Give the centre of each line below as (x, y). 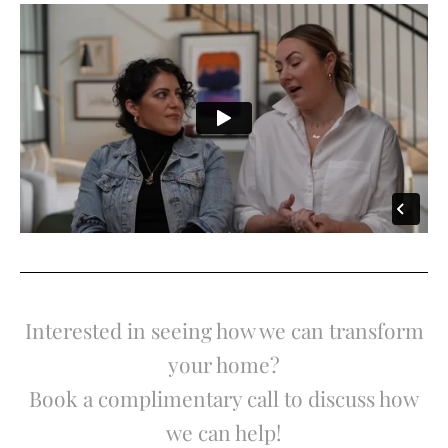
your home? (224, 364)
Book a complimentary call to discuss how (224, 398)
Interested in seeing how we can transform (224, 330)
